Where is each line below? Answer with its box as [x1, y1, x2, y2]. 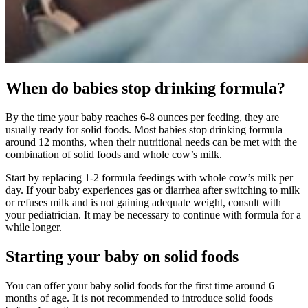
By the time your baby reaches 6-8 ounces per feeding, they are [5, 111, 279, 123]
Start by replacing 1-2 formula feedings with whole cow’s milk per [5, 171, 293, 184]
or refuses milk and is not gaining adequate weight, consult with [5, 196, 281, 208]
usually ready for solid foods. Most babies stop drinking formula [5, 123, 283, 135]
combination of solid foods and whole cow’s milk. [5, 148, 222, 160]
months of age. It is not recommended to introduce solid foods [5, 291, 273, 304]
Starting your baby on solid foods [5, 247, 239, 265]
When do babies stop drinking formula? [5, 78, 285, 97]
